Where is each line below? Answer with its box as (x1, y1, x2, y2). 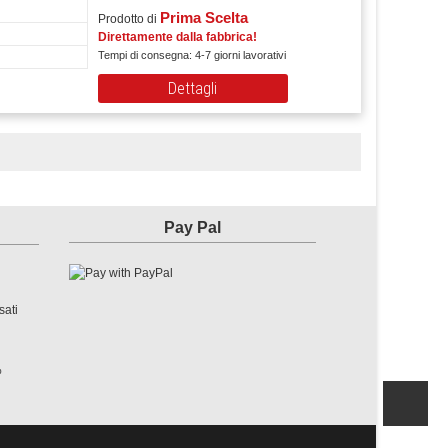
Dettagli (168, 79, 218, 98)
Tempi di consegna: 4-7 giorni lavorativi (97, 49, 286, 61)
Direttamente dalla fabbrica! (97, 30, 257, 44)
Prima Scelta (159, 9, 248, 26)
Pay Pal (163, 219, 221, 236)
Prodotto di (97, 12, 160, 26)
